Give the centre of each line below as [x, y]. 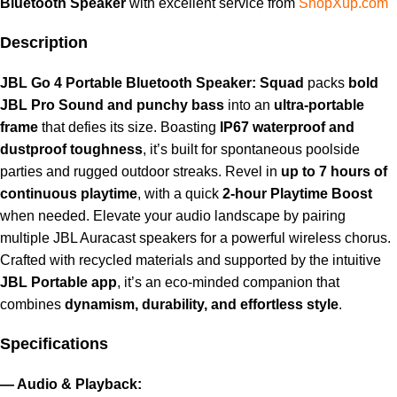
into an [249, 105]
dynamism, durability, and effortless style [202, 305]
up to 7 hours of [334, 172]
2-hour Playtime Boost [297, 194]
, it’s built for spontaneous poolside [251, 150]
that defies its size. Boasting [129, 128]
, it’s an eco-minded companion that [228, 283]
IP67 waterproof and [287, 128]
